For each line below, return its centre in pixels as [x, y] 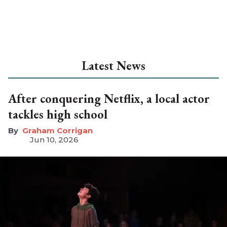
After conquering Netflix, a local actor [109, 98]
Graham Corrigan [58, 130]
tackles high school [58, 114]
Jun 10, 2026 [54, 139]
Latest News [113, 65]
